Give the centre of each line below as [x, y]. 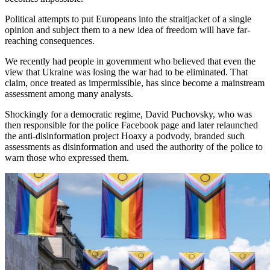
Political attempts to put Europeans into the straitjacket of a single [128, 19]
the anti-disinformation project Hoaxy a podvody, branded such [125, 136]
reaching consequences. [50, 40]
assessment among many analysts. [69, 93]
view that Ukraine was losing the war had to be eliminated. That [126, 72]
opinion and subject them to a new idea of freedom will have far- [127, 30]
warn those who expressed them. [67, 157]
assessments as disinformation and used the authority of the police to [134, 146]
